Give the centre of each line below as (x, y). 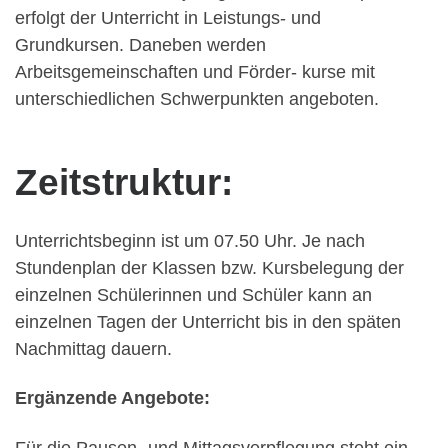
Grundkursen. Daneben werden (140, 44)
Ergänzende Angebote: (112, 398)
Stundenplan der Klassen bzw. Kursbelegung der (209, 267)
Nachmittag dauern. (93, 348)
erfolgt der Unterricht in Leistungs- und (168, 17)
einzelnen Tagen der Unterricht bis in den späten (208, 321)
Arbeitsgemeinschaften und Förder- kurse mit (195, 71)
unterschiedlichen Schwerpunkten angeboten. (197, 98)
